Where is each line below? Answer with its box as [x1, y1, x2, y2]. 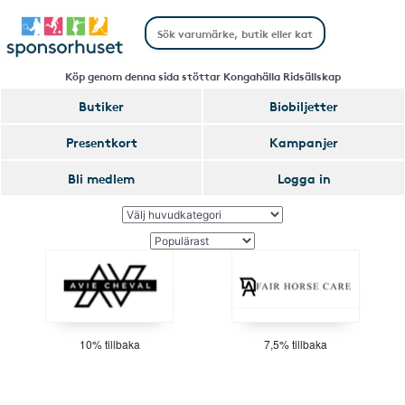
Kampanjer [269, 133, 338, 151]
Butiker [79, 97, 124, 115]
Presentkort [65, 133, 137, 151]
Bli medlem [68, 169, 135, 187]
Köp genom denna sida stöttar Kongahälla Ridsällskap [64, 68, 341, 83]
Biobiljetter [269, 97, 338, 115]
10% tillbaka [79, 336, 140, 353]
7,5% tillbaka [264, 336, 327, 353]
